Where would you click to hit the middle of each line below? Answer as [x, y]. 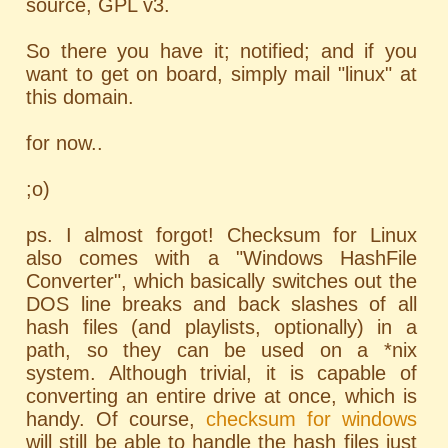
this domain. [80, 97]
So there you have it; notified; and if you [221, 51]
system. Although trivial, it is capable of [221, 373]
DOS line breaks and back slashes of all [221, 304]
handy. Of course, [116, 419]
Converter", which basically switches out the [221, 281]
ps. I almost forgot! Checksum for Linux [221, 235]
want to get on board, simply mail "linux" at [221, 74]
